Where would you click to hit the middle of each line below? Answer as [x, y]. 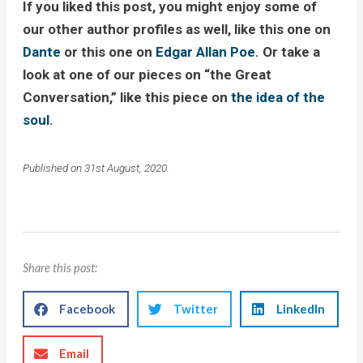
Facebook [87, 309]
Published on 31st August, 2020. [96, 168]
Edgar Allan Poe [205, 52]
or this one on [108, 52]
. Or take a [287, 52]
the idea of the [278, 98]
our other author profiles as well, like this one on [176, 30]
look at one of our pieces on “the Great [147, 75]
